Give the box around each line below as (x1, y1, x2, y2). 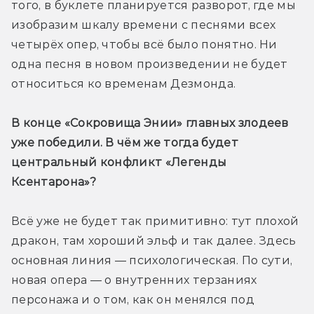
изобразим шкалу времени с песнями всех (11, 18, 276, 32)
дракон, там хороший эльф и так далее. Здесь (11, 233, 296, 247)
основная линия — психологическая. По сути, (11, 253, 293, 267)
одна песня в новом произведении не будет (11, 57, 288, 71)
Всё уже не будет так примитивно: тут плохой (11, 214, 299, 228)
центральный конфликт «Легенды (11, 155, 227, 169)
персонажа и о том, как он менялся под (11, 292, 254, 306)
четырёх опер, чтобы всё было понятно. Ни (11, 37, 278, 51)
